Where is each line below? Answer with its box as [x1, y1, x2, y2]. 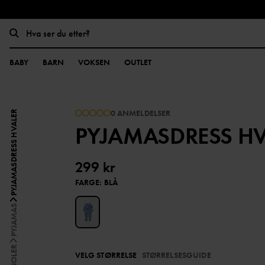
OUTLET [124, 57, 151, 67]
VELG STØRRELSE [75, 250, 137, 260]
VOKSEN [78, 57, 110, 67]
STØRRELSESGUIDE [141, 250, 211, 260]
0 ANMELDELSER [110, 108, 171, 118]
